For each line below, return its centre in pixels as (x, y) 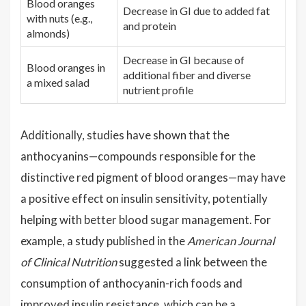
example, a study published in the (104, 241)
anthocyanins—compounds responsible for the (138, 156)
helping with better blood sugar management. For (146, 220)
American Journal (231, 241)
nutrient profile (158, 90)
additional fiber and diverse (187, 75)
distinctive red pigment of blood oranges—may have (153, 177)
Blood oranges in (66, 67)
